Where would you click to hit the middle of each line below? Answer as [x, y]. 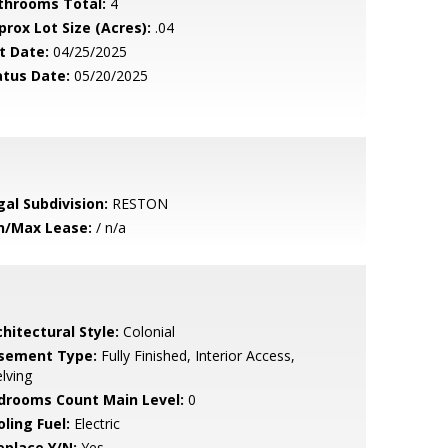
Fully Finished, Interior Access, [195, 355]
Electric [94, 423]
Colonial [146, 331]
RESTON [137, 203]
